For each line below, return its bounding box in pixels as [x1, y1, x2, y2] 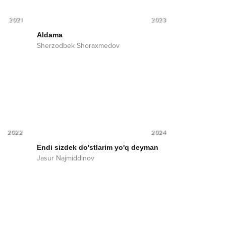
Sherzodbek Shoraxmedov [37, 41, 120, 50]
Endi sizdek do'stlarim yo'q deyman [37, 143, 158, 151]
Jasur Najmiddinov [37, 153, 94, 162]
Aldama [37, 30, 63, 39]
